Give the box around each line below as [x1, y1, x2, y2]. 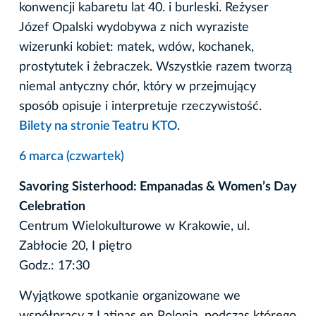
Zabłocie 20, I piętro [19, 239, 132, 253]
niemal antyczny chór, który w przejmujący [19, 80, 256, 93]
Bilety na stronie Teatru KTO [19, 119, 177, 133]
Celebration [19, 200, 85, 213]
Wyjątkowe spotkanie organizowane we [19, 289, 241, 303]
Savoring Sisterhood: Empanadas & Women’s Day [19, 180, 297, 193]
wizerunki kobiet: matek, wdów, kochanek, [19, 40, 254, 54]
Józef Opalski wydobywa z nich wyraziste [19, 20, 249, 34]
